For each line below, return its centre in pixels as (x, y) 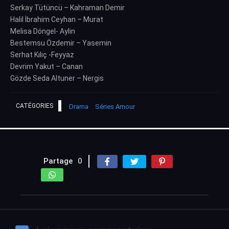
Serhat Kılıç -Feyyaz (42, 54)
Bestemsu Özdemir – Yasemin (61, 43)
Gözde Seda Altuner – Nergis (57, 78)
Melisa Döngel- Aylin (43, 31)
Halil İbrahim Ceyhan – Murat (57, 19)
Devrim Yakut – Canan (47, 66)
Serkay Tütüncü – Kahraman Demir (67, 7)
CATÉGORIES (35, 106)
